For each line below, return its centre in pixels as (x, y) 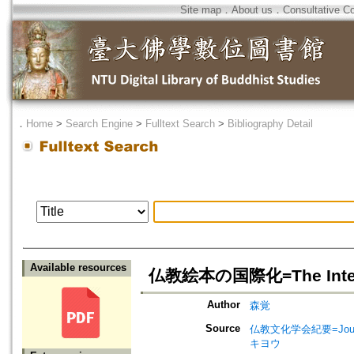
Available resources (78, 268)
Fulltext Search (180, 124)
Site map (201, 10)
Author (224, 305)
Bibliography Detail (270, 124)
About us (252, 10)
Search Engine (99, 124)
